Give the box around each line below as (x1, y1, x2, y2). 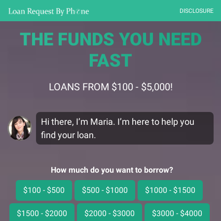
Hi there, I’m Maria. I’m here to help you (41, 116, 194, 127)
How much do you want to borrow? (50, 165, 173, 175)
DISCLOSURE (180, 7, 214, 14)
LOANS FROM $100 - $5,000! (48, 81, 173, 93)
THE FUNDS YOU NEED (19, 29, 202, 50)
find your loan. (41, 130, 96, 140)
